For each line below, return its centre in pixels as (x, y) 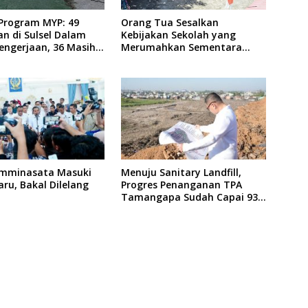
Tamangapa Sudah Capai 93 (189, 197)
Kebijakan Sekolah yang (178, 35)
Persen (136, 209)
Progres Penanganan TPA (181, 184)
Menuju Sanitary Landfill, (181, 172)
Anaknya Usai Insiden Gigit (185, 60)
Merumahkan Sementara (181, 47)
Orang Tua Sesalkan (169, 23)
